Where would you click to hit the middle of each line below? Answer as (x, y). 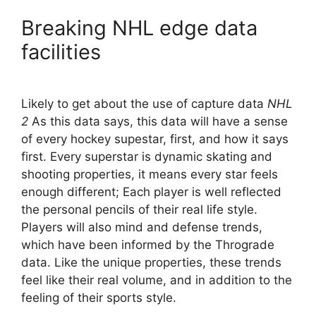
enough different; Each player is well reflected (151, 192)
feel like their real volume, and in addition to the (157, 280)
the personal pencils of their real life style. (139, 209)
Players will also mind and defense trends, (142, 227)
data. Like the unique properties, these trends (151, 262)
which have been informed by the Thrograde (148, 244)
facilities (61, 52)
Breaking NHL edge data (139, 28)
